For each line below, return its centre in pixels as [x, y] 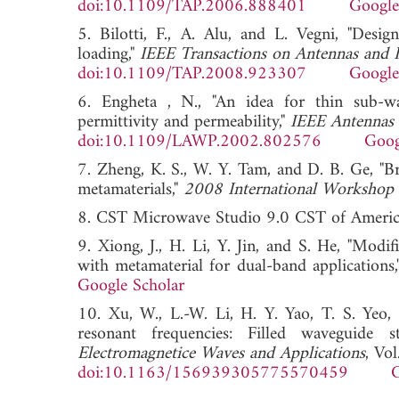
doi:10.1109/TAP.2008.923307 [192, 74]
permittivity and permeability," [184, 122]
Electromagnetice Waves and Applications [221, 354]
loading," [109, 54]
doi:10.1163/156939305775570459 [213, 373]
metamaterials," [130, 190]
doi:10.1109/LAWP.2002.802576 [199, 142]
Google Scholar [131, 286]
